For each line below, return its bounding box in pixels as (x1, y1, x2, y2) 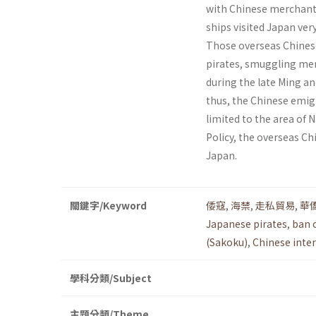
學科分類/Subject (70, 271, 152, 286)
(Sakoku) (206, 235, 248, 250)
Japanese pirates (206, 217, 287, 231)
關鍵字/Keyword (70, 198, 147, 213)
